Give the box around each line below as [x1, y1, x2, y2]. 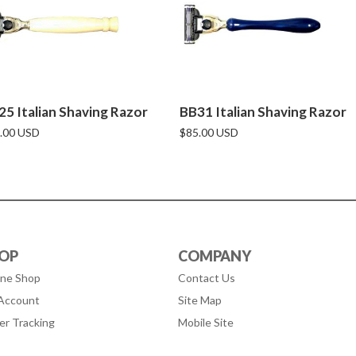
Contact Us [178, 271, 235, 284]
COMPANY [178, 247, 251, 265]
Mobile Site [178, 315, 234, 329]
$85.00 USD [180, 126, 238, 139]
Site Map [178, 293, 222, 307]
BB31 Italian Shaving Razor [180, 103, 346, 120]
